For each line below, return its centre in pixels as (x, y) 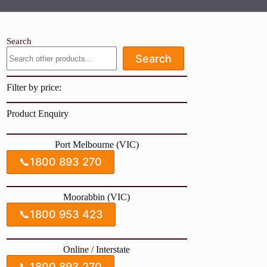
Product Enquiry (38, 113)
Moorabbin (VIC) (97, 197)
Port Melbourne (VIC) (97, 144)
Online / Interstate (97, 249)
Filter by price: (34, 87)
